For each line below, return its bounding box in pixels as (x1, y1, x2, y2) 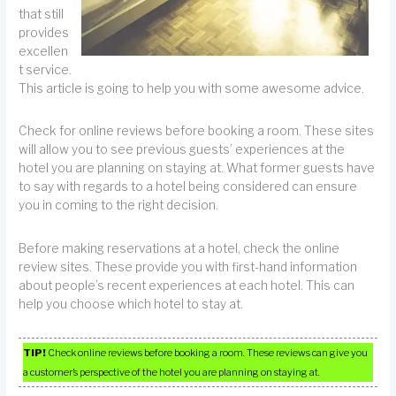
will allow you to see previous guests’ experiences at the (19, 142, 346, 157)
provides (19, 25, 70, 40)
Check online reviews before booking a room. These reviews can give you (46, 346, 369, 359)
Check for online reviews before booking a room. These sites (19, 124, 375, 139)
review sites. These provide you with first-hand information (19, 259, 358, 274)
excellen (19, 43, 69, 58)
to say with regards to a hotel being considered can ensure (19, 179, 358, 194)
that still (19, 6, 65, 21)
